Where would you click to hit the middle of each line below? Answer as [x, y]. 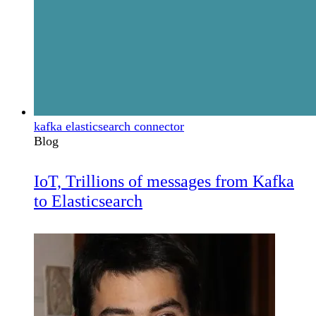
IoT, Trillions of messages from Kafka [164, 182]
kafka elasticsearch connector [109, 127]
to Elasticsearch [88, 201]
